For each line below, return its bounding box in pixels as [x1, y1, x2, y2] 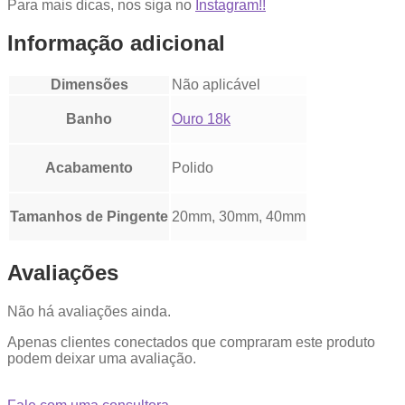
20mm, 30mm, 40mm [172, 209, 306, 225]
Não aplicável [172, 77, 260, 93]
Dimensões [50, 77, 128, 93]
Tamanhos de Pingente [10, 209, 168, 225]
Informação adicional [7, 31, 225, 56]
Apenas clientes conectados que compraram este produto [7, 334, 375, 351]
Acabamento [45, 160, 133, 176]
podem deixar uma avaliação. [7, 351, 196, 367]
